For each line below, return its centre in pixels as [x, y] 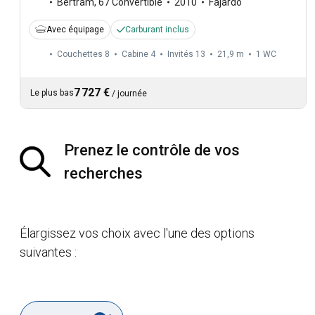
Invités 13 [186, 54]
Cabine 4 [139, 54]
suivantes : [48, 252]
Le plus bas [52, 92]
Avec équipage [75, 29]
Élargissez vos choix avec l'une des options [137, 233]
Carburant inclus [157, 29]
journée [132, 93]
